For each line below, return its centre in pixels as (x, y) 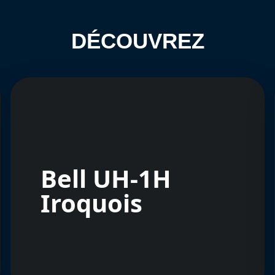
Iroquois (92, 203)
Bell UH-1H (106, 178)
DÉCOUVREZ (137, 41)
